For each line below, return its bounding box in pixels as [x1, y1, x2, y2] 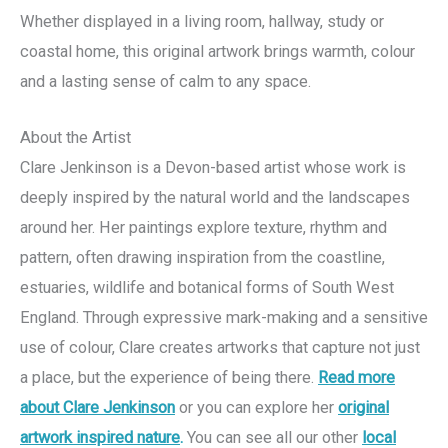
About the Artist [20, 127, 131, 147]
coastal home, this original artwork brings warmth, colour [20, 41, 415, 61]
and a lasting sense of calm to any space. [20, 71, 311, 91]
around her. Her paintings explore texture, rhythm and [20, 217, 387, 237]
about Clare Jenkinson [20, 397, 175, 417]
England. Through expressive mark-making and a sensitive [20, 307, 428, 327]
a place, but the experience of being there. [20, 367, 318, 387]
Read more [318, 367, 395, 387]
